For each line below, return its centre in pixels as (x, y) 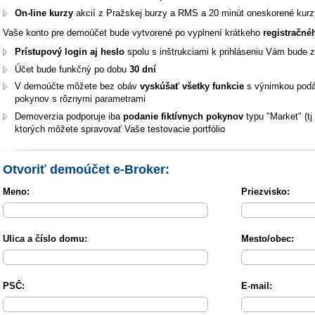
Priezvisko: (265, 191)
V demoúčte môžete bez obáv (77, 86)
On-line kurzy (44, 13)
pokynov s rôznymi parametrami (80, 99)
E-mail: (256, 285)
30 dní (143, 69)
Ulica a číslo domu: (45, 238)
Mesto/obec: (267, 238)
